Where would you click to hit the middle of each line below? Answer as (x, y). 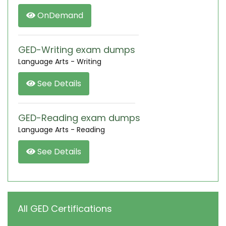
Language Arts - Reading (62, 130)
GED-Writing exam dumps (77, 50)
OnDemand (59, 15)
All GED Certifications (65, 209)
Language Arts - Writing (60, 62)
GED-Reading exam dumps (79, 118)
